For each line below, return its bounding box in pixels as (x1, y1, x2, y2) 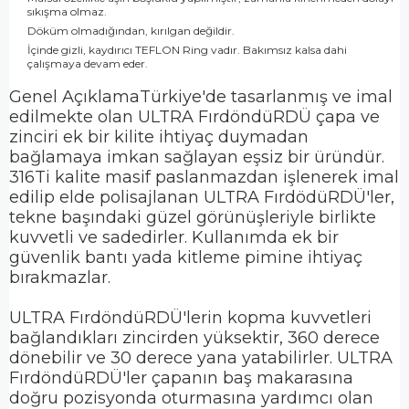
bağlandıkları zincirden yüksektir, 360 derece (9, 328, 380, 349)
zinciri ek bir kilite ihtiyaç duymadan (9, 127, 309, 148)
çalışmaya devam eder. (27, 57, 148, 71)
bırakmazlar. (9, 267, 115, 288)
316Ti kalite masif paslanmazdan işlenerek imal (9, 167, 399, 188)
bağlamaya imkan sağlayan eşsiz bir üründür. (9, 147, 384, 168)
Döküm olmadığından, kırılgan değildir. (27, 24, 235, 38)
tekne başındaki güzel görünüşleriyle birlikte (9, 207, 376, 228)
